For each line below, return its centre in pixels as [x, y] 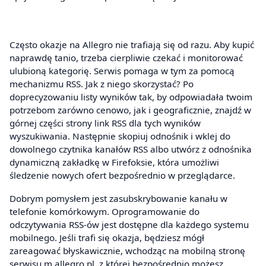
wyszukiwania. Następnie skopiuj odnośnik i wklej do [120, 136]
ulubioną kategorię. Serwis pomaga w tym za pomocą [122, 70]
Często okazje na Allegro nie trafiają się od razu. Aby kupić [132, 44]
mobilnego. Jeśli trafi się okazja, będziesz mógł [107, 238]
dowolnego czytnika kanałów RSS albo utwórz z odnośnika [131, 149]
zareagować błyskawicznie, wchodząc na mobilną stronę [127, 251]
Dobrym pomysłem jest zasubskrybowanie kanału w [118, 199]
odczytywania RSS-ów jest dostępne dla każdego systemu [129, 225]
